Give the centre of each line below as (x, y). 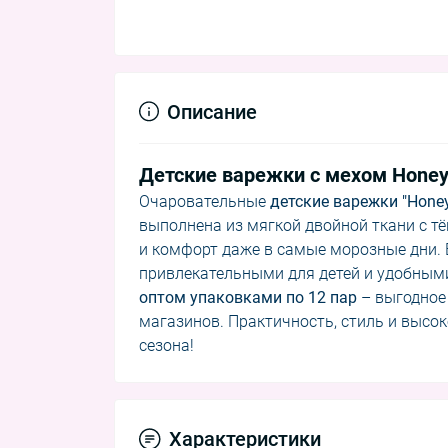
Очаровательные (204, 201)
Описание (212, 111)
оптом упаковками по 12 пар (248, 297)
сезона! (166, 345)
